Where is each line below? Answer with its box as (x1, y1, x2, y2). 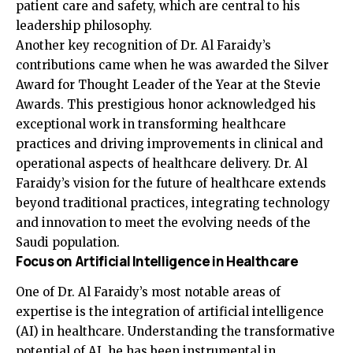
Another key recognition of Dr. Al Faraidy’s (16, 38, 271, 54)
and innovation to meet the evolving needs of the (16, 215, 310, 231)
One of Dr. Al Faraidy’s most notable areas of (16, 284, 281, 299)
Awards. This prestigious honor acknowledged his (16, 97, 316, 113)
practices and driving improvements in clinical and (16, 136, 323, 152)
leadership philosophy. (16, 18, 152, 34)
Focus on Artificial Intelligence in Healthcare (16, 252, 299, 271)
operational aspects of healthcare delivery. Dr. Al (16, 156, 307, 172)
